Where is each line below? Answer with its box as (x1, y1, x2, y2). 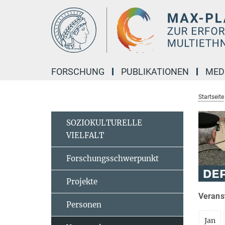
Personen (66, 200, 101, 209)
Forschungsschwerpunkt (66, 154, 159, 163)
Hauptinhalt (3, 5, 44, 14)
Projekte (66, 177, 97, 186)
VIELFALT (66, 131, 104, 140)
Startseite (198, 93, 224, 100)
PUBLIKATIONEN (121, 66, 189, 77)
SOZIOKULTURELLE (66, 118, 142, 128)
